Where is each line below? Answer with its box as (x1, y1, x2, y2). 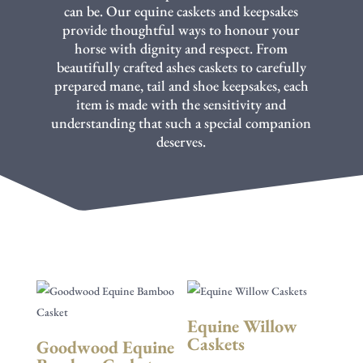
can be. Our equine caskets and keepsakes (64, 2, 299, 20)
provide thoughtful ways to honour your (62, 20, 301, 39)
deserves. (156, 132, 207, 151)
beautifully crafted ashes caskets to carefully (56, 58, 306, 76)
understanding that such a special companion (51, 113, 312, 132)
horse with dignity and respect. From (75, 39, 288, 58)
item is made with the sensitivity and (76, 95, 287, 113)
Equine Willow (187, 314, 298, 338)
